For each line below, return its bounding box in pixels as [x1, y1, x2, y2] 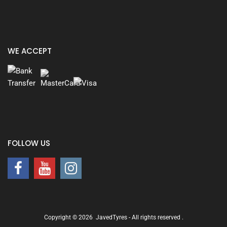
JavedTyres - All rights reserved [95, 214, 182, 221]
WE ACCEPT [8, 46, 52, 57]
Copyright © [44, 214, 79, 221]
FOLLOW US [8, 138, 50, 149]
